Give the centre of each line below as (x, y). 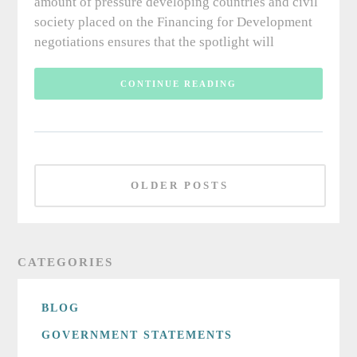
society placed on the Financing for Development (173, 22)
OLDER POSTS (180, 186)
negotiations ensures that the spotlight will (154, 42)
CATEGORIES (66, 263)
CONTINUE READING (178, 84)
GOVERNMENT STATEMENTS (137, 335)
